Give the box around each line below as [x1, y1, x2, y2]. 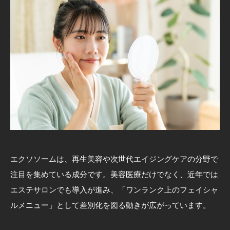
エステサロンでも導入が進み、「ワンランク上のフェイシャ [10, 185, 218, 195]
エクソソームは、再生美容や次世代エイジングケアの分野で [10, 155, 218, 164]
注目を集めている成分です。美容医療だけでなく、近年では [10, 170, 218, 179]
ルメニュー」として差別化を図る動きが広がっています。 [10, 201, 210, 210]
